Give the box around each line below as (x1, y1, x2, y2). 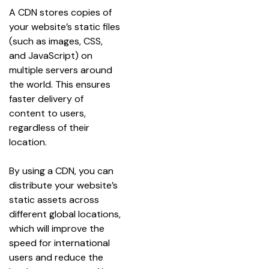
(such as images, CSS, (9, 34, 105, 47)
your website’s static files (9, 20, 122, 33)
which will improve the (9, 222, 107, 235)
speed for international (9, 236, 112, 249)
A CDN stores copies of (9, 5, 114, 19)
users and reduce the (9, 250, 106, 264)
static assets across (9, 193, 101, 206)
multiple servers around (9, 63, 115, 76)
